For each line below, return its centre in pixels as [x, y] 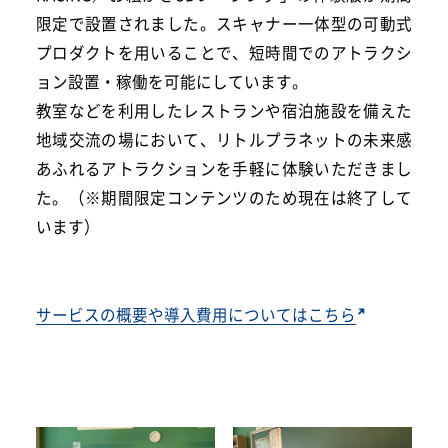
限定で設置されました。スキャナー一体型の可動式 [224, 23]
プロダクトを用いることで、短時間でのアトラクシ [224, 52]
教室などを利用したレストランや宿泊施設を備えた [224, 110]
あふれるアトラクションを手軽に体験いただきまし [224, 168]
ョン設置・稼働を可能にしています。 [171, 81]
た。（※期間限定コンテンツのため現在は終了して [224, 197]
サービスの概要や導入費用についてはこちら [195, 314]
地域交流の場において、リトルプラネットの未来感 [224, 139]
